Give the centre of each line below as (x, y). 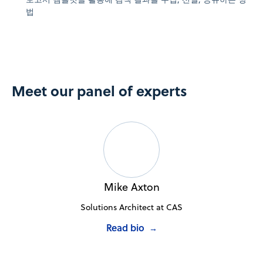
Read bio (125, 228)
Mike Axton (131, 187)
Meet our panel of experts (100, 91)
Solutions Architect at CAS (131, 208)
